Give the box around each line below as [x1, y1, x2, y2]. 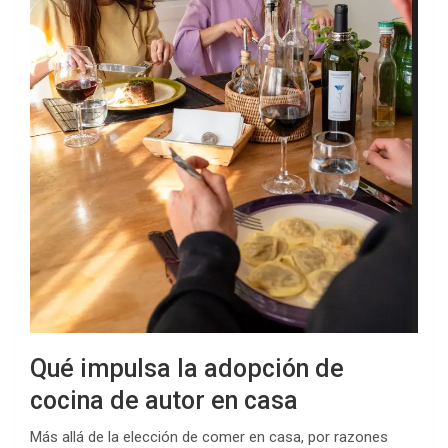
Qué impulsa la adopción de [30, 353, 344, 383]
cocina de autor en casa [30, 385, 298, 415]
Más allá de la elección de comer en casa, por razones [30, 427, 388, 446]
